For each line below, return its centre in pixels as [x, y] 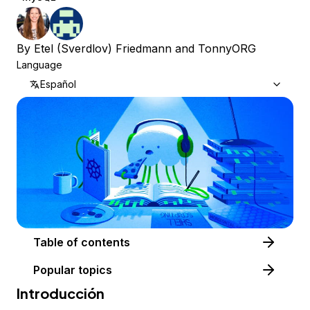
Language [39, 65]
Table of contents [106, 243]
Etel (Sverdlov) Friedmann [103, 48]
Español [58, 84]
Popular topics [73, 270]
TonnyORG [227, 48]
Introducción [61, 293]
